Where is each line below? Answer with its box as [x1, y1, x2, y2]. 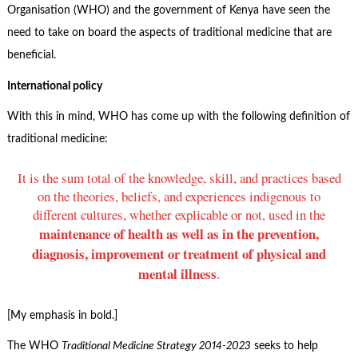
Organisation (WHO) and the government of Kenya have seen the [6, 5, 330, 17]
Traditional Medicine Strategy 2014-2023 [61, 340, 251, 352]
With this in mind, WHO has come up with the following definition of [6, 111, 350, 123]
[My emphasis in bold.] [6, 309, 117, 321]
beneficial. [6, 50, 56, 62]
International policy [6, 80, 102, 92]
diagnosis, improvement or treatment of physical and [32, 244, 326, 265]
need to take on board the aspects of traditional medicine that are [6, 27, 332, 39]
